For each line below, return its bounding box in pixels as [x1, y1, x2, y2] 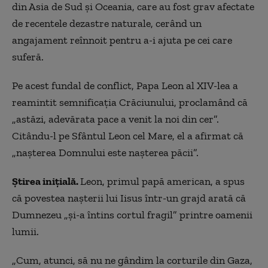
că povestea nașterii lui [12, 191, 120, 205]
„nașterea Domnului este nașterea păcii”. [12, 146, 199, 160]
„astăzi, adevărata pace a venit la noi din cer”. [12, 112, 219, 126]
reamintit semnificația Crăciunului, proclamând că [12, 96, 248, 109]
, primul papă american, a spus [102, 175, 245, 188]
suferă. [12, 50, 44, 64]
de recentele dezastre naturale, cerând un [12, 17, 202, 31]
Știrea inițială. [12, 175, 80, 188]
